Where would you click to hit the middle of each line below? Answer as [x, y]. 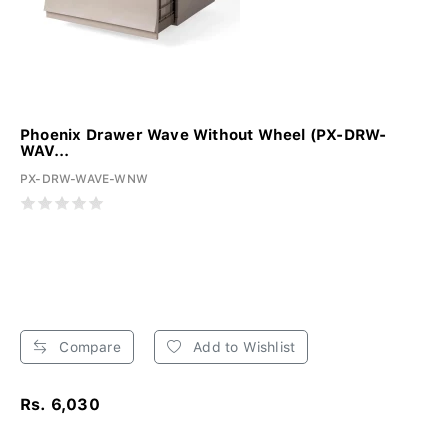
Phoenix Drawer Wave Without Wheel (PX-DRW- [203, 135]
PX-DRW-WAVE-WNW [84, 179]
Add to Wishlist [242, 347]
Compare [88, 347]
